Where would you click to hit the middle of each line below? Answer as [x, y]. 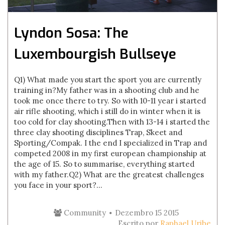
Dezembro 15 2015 [147, 213]
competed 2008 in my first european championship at [110, 153]
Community [84, 213]
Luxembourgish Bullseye [95, 54]
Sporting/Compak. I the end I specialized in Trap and [111, 143]
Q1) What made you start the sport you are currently [108, 80]
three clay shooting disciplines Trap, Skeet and [98, 132]
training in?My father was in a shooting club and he [107, 90]
